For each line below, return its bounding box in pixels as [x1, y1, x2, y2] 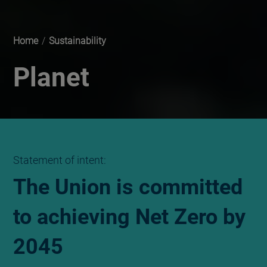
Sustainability [49, 35, 106, 46]
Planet [13, 62, 89, 93]
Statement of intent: [13, 154, 106, 166]
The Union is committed [13, 175, 243, 200]
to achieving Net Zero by [13, 204, 246, 229]
